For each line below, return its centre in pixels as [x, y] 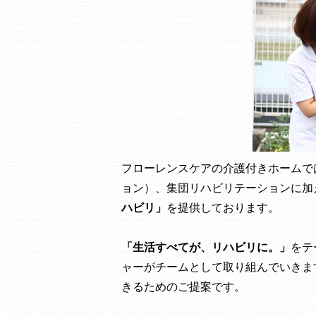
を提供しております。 [223, 208]
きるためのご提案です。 [183, 287]
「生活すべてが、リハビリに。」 [206, 247]
